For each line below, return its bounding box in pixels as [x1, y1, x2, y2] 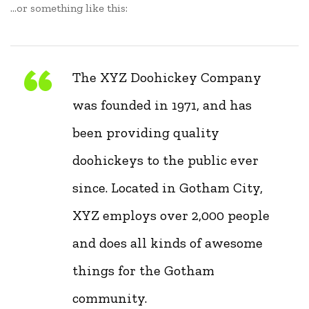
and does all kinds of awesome [72, 235, 263, 251]
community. [72, 290, 147, 306]
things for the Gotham [72, 262, 215, 279]
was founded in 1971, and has [72, 97, 252, 113]
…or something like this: [10, 1, 128, 14]
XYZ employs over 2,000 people [72, 207, 270, 223]
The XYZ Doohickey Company [72, 69, 261, 86]
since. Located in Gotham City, [72, 179, 263, 196]
